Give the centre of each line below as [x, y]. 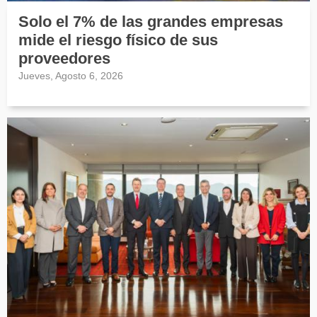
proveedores [64, 59]
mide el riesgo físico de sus [118, 40]
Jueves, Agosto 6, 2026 [71, 76]
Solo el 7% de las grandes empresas [151, 22]
